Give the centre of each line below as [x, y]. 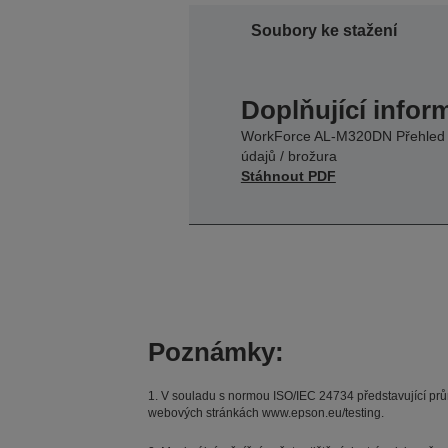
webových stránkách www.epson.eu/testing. [265, 412]
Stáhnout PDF [288, 175]
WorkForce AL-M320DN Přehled [342, 135]
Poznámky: [215, 351]
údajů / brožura [288, 155]
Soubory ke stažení [323, 30]
